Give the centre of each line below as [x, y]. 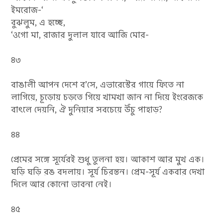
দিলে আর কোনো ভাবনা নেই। [62, 184]
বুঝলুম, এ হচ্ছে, [38, 22]
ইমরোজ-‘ [27, 10]
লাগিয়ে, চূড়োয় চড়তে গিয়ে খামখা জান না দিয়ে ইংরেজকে [107, 97]
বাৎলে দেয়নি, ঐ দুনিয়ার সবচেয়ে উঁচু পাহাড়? [87, 110]
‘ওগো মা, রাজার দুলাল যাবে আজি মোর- [80, 35]
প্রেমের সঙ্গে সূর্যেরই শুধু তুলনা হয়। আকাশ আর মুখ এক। [108, 159]
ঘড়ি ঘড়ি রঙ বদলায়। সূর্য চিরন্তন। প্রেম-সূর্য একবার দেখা [108, 172]
